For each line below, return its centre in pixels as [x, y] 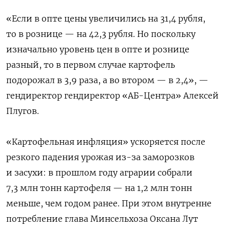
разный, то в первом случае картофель [91, 64]
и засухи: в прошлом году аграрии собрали [99, 172]
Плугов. [23, 111]
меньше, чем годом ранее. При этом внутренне [109, 203]
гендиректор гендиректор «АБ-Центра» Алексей [112, 95]
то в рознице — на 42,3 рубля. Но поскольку [101, 34]
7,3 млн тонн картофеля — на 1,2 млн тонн [99, 188]
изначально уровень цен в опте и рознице [98, 49]
